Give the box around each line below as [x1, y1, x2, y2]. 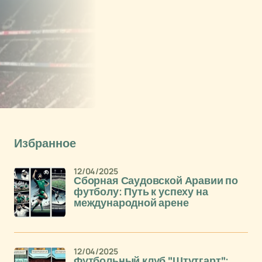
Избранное [14, 137, 76, 150]
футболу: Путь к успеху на [74, 186, 208, 198]
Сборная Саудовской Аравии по [74, 175, 238, 187]
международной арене [74, 197, 189, 209]
